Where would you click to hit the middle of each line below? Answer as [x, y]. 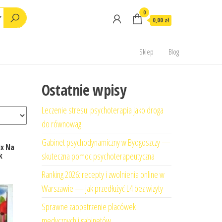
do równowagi [62, 124]
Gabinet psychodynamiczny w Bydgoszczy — [106, 142]
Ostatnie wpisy [84, 90]
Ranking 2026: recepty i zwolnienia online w [103, 174]
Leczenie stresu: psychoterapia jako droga [102, 110]
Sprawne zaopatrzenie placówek [88, 207]
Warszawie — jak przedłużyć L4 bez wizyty [102, 188]
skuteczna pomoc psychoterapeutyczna [98, 156]
